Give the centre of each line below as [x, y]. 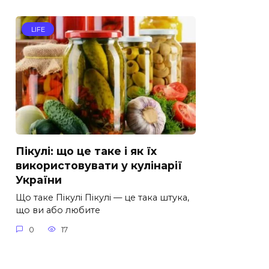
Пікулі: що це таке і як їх [86, 151]
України [39, 180]
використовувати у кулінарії [99, 166]
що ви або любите [58, 210]
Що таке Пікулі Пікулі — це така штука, [102, 198]
